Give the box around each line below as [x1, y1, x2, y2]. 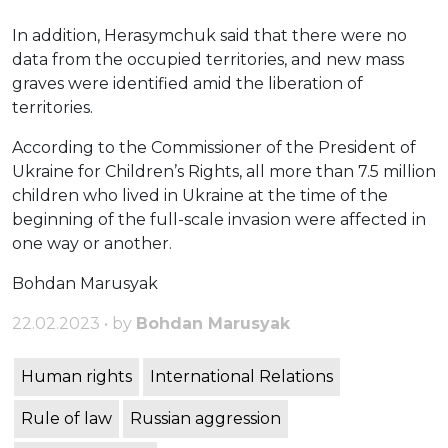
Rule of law [21, 409, 112, 429]
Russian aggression [130, 409, 281, 429]
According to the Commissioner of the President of [12, 138, 416, 158]
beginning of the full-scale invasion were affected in [12, 210, 426, 230]
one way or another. [12, 234, 172, 254]
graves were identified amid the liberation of [12, 74, 363, 94]
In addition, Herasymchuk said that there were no [12, 26, 407, 46]
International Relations [150, 367, 333, 387]
